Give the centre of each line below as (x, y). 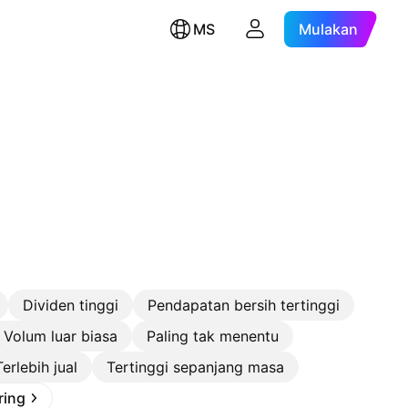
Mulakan (329, 29)
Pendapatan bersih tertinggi (244, 305)
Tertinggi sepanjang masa (195, 367)
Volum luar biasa (61, 336)
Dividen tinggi (71, 305)
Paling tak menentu (213, 336)
